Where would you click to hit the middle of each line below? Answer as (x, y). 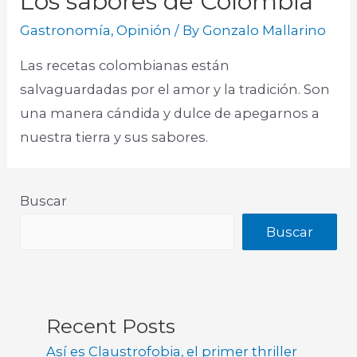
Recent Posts (111, 326)
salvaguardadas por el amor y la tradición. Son (175, 89)
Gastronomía (66, 31)
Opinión (144, 31)
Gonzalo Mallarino (265, 31)
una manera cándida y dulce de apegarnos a (170, 113)
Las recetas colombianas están (125, 65)
